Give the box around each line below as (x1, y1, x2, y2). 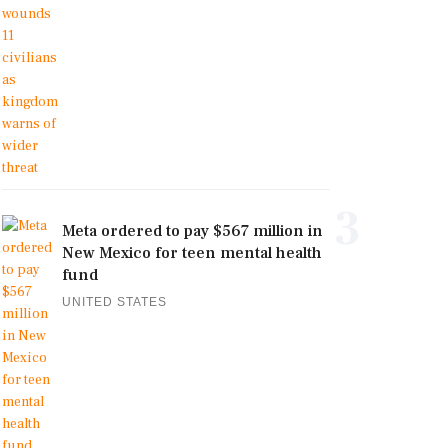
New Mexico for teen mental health (62, 243, 322, 263)
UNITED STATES (62, 295, 167, 309)
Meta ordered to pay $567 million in (62, 221, 323, 241)
